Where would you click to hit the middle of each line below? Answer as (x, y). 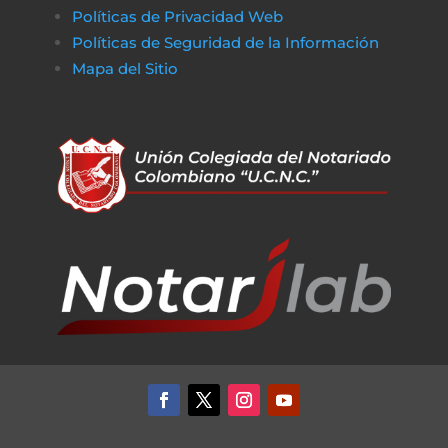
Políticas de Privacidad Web (177, 16)
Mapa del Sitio (126, 68)
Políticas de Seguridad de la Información (225, 42)
